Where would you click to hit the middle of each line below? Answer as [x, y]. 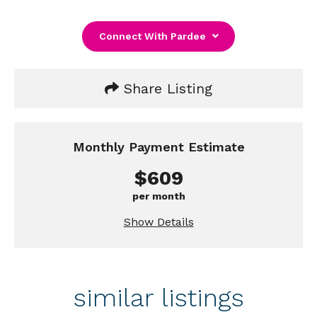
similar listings [158, 298]
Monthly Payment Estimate [158, 147]
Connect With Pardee [154, 36]
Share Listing [166, 89]
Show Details [158, 222]
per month [158, 196]
